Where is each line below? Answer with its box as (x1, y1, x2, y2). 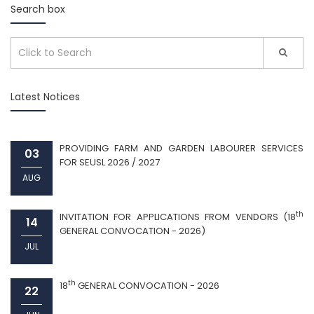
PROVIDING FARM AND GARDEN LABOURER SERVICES (60, 141, 303, 155)
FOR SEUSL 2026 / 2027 (60, 155, 160, 169)
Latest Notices (11, 89, 80, 104)
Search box (11, 1, 65, 16)
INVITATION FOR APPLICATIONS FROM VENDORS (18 (60, 210, 296, 224)
